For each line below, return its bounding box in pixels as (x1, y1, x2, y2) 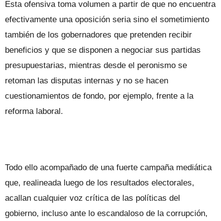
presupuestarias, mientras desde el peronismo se (5, 60, 187, 70)
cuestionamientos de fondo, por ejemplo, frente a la (5, 91, 193, 101)
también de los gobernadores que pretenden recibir (5, 30, 192, 39)
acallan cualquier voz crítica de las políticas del (5, 193, 180, 203)
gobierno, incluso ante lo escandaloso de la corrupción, (5, 208, 208, 218)
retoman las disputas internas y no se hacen (5, 75, 168, 85)
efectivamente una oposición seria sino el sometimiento (5, 14, 209, 24)
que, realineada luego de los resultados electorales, (5, 178, 194, 187)
